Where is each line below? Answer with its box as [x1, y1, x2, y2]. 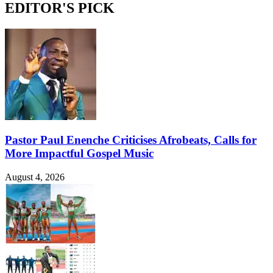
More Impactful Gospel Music [5, 147, 154, 160]
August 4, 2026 [5, 172, 65, 183]
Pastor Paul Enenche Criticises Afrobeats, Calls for [5, 133, 257, 147]
